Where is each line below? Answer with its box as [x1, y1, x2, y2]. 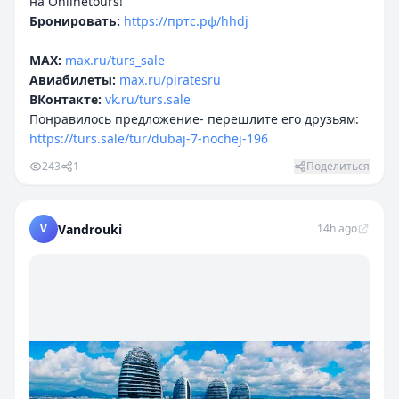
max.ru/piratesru [119, 71, 221, 88]
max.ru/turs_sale [65, 52, 165, 69]
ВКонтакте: [29, 91, 102, 108]
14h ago [317, 221, 357, 236]
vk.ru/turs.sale [105, 91, 191, 108]
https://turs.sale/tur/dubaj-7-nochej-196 [29, 130, 268, 147]
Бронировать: [29, 12, 120, 29]
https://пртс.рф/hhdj [124, 12, 248, 29]
